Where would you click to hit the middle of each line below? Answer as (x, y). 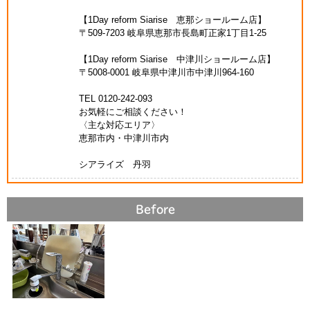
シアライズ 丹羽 (115, 164)
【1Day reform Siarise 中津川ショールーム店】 (177, 59)
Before (155, 209)
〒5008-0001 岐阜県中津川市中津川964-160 (166, 72)
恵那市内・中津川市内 (124, 138)
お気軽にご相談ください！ (133, 111)
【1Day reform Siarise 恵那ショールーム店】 (172, 19)
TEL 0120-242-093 (115, 98)
